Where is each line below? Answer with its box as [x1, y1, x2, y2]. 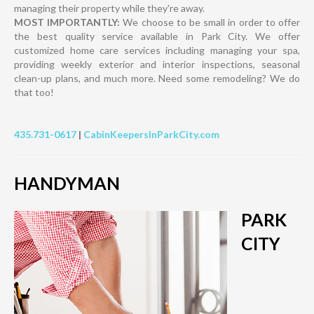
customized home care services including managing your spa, [14, 44, 300, 57]
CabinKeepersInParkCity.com [83, 128, 219, 141]
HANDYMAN [14, 172, 120, 194]
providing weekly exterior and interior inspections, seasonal [14, 58, 300, 71]
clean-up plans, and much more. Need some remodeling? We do [14, 72, 300, 85]
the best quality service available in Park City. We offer [14, 30, 300, 43]
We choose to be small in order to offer [120, 16, 301, 29]
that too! [14, 86, 54, 99]
